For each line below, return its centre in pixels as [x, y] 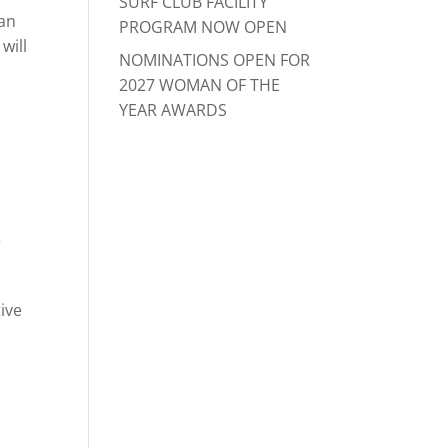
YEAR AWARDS [173, 110]
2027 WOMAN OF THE [200, 85]
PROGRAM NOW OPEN [203, 27]
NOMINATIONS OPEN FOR [215, 60]
